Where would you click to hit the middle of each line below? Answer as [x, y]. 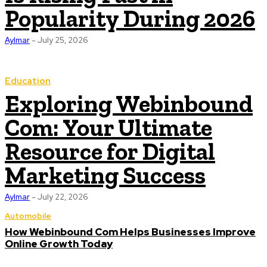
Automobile [28, 216]
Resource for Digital [110, 151]
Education [28, 81]
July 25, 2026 [63, 40]
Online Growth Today [59, 244]
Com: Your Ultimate [108, 128]
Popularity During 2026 [130, 18]
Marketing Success [105, 175]
